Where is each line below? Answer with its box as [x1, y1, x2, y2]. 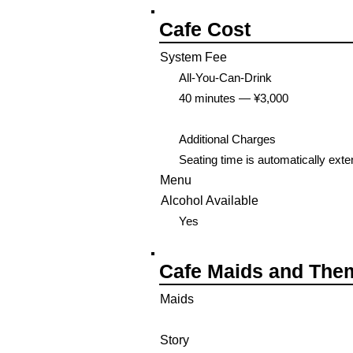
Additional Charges [179, 132, 276, 146]
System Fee [160, 50, 227, 64]
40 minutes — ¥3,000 [179, 91, 288, 105]
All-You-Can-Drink [179, 71, 272, 84]
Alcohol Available [161, 194, 258, 207]
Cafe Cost [159, 18, 251, 40]
